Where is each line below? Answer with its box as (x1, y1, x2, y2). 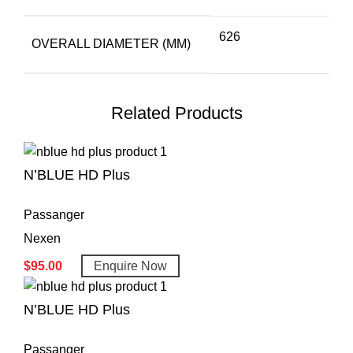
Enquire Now (94, 258, 167, 273)
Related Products (110, 102, 243, 123)
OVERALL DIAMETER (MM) (32, 36, 191, 50)
